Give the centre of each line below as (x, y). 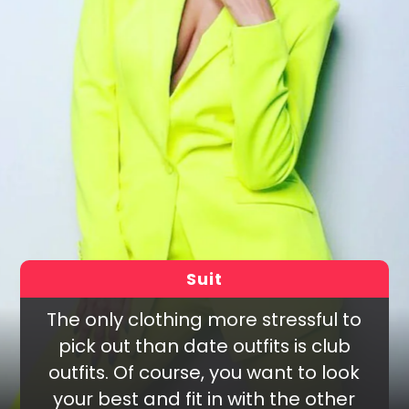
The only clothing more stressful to (204, 320)
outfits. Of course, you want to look (204, 373)
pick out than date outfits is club (204, 346)
